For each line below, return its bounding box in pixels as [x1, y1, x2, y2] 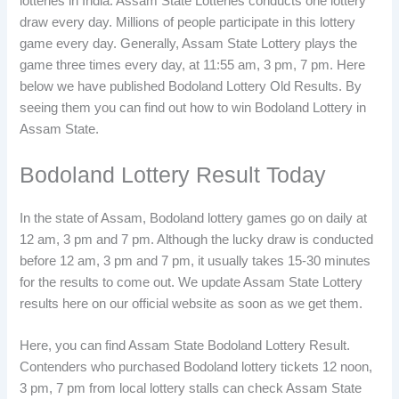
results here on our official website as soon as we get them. [20, 296, 363, 311]
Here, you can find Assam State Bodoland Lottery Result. [20, 338, 351, 353]
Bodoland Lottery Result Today [20, 162, 327, 187]
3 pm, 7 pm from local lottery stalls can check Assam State [20, 380, 362, 395]
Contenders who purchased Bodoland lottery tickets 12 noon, [20, 359, 373, 374]
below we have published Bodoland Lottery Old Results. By [20, 79, 362, 94]
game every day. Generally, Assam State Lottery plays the [20, 37, 358, 52]
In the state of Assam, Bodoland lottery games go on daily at [20, 210, 368, 225]
